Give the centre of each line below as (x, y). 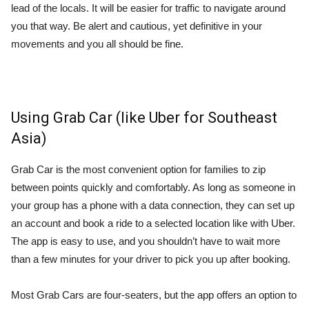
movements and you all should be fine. (97, 43)
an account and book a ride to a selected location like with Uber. (153, 223)
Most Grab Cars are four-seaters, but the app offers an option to (154, 295)
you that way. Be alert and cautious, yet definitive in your (137, 26)
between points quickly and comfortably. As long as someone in (153, 187)
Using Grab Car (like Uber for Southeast (144, 117)
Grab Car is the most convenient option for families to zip (138, 169)
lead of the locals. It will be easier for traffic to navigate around (148, 8)
